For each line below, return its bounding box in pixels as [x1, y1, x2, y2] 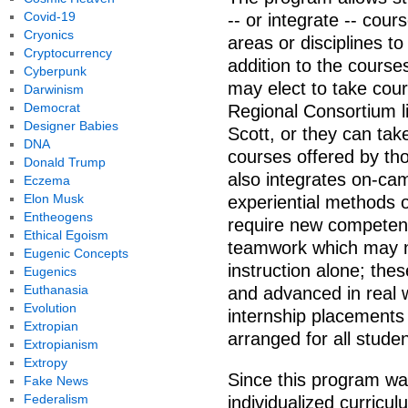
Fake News [23, 373, 88, 388]
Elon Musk [23, 191, 84, 206]
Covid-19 [23, 9, 76, 24]
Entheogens [23, 209, 93, 224]
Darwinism [23, 82, 84, 97]
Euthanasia [23, 282, 88, 297]
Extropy [23, 355, 67, 370]
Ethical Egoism [23, 228, 108, 242]
